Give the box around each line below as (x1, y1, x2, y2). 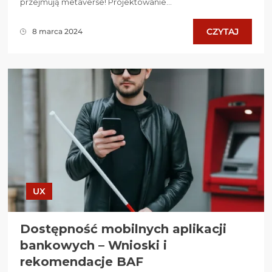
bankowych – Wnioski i (20, 238, 167, 253)
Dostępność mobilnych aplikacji (20, 222, 226, 237)
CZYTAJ (206, 25, 239, 37)
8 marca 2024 (32, 27, 83, 36)
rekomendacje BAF (20, 254, 143, 270)
